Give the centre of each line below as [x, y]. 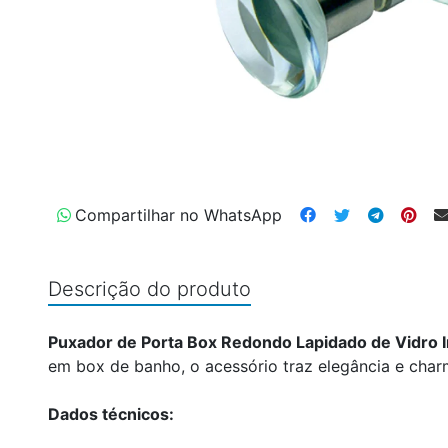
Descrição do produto [149, 289]
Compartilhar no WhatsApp [178, 215]
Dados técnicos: [111, 413]
